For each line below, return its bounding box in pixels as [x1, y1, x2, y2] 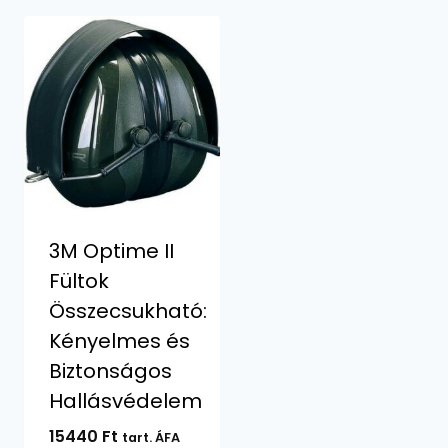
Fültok [48, 267, 109, 295]
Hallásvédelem [48, 387, 202, 415]
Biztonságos [48, 357, 172, 385]
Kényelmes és [48, 327, 190, 355]
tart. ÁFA [121, 429, 180, 446]
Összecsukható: [48, 297, 207, 325]
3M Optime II [48, 237, 174, 265]
